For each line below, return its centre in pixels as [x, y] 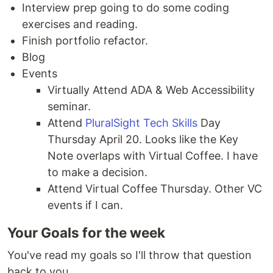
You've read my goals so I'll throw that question [129, 255]
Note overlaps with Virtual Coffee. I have [153, 156]
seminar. [69, 107]
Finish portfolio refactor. [85, 41]
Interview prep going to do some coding [126, 8]
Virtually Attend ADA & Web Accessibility [151, 90]
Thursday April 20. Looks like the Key [143, 140]
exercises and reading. [80, 24]
